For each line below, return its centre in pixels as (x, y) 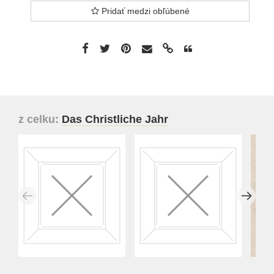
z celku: (40, 120)
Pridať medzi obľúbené (144, 11)
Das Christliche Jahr (115, 120)
